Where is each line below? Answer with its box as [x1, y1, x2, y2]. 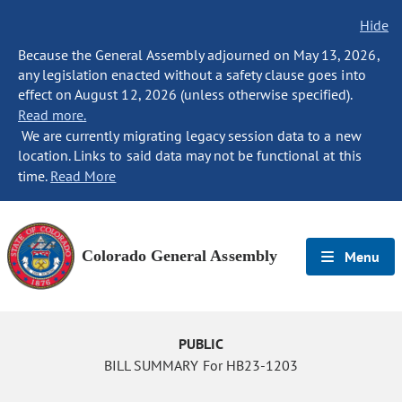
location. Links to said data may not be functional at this [18, 146, 362, 164]
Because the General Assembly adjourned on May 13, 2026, [18, 46, 380, 64]
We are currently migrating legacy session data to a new [18, 127, 362, 144]
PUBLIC [178, 335, 224, 353]
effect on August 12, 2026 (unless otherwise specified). [18, 85, 353, 103]
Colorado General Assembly [82, 247, 277, 265]
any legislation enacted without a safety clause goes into [18, 66, 366, 83]
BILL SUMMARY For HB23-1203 [104, 356, 298, 374]
